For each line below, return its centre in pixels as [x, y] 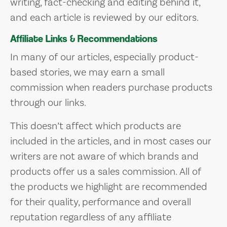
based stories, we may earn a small [87, 72]
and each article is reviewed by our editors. [104, 17]
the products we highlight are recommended [109, 186]
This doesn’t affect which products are [96, 126]
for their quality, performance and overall [101, 202]
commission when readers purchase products [111, 87]
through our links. [48, 102]
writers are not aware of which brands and [104, 156]
